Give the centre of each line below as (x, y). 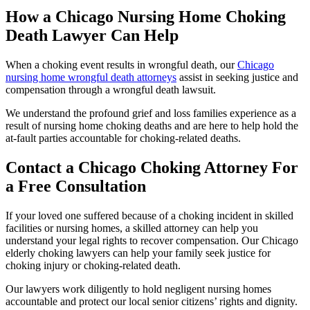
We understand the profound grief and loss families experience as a (151, 113)
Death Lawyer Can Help (92, 36)
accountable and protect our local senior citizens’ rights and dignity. (152, 302)
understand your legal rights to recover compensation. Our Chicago (152, 241)
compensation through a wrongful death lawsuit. (111, 90)
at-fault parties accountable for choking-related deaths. (123, 138)
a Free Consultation (76, 186)
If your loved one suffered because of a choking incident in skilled (149, 216)
